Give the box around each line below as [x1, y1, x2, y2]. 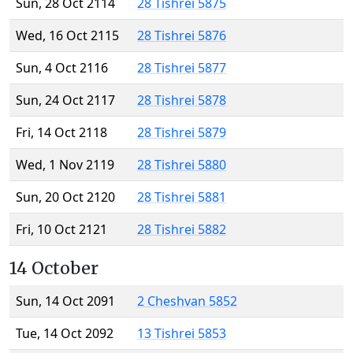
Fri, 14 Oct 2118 [16, 124, 107, 142]
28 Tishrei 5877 [137, 59, 226, 77]
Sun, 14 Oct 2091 [16, 292, 115, 310]
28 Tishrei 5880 [137, 156, 226, 174]
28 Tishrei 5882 [137, 221, 226, 239]
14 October [9, 258, 98, 280]
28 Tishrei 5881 [137, 188, 226, 206]
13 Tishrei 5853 [137, 325, 226, 343]
